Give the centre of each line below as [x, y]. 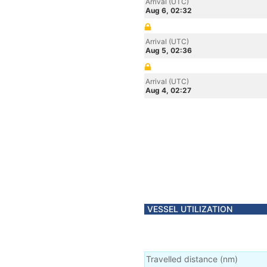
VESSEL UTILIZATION [190, 209]
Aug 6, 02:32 [169, 10]
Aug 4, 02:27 [168, 90]
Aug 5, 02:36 [169, 50]
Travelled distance [182, 259]
